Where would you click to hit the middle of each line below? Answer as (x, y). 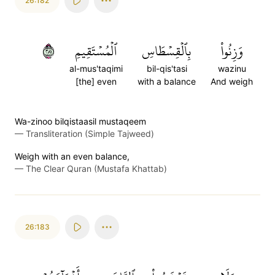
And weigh (232, 81)
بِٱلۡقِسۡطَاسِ (167, 51)
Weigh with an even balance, (72, 156)
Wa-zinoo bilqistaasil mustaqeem (80, 121)
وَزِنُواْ (232, 51)
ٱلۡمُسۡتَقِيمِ (96, 51)
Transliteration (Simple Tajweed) (90, 134)
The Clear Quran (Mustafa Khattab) (96, 168)
